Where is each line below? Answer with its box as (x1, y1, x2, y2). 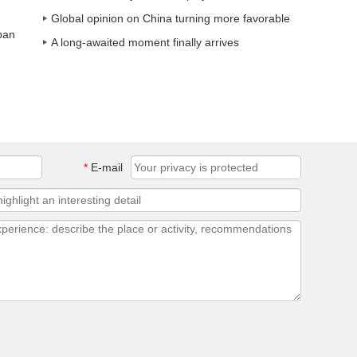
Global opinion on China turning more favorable (51, 12, 290, 25)
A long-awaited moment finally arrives (51, 36, 239, 49)
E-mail (88, 161, 123, 174)
